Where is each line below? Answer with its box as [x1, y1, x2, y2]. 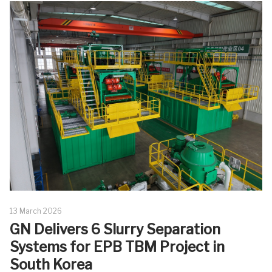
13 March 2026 [10, 206, 62, 216]
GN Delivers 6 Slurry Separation [10, 221, 220, 238]
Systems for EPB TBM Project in [10, 239, 225, 256]
